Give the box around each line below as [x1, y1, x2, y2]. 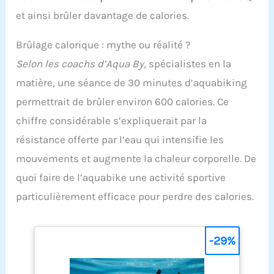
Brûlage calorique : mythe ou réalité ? [16, 39, 191, 51]
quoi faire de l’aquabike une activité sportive [16, 171, 226, 184]
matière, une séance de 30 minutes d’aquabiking [16, 76, 248, 89]
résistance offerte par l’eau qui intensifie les [16, 133, 224, 146]
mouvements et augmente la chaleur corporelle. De [16, 152, 257, 165]
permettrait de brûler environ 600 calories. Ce [16, 95, 229, 108]
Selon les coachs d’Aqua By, [16, 57, 147, 70]
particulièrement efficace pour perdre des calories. [16, 190, 254, 203]
